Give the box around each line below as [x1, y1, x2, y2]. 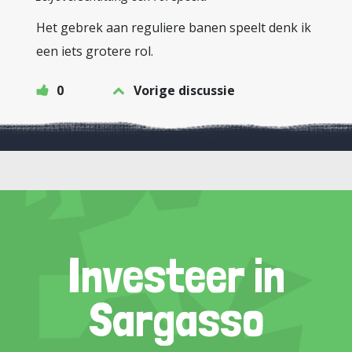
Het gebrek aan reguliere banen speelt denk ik [36, 19, 311, 36]
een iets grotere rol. [36, 42, 153, 60]
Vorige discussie [134, 82, 235, 99]
